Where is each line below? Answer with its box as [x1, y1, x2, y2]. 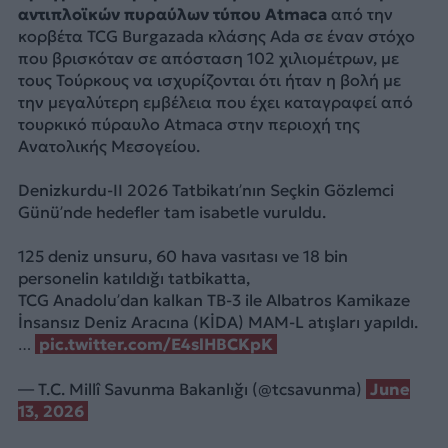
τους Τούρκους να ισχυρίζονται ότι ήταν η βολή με [17, 69, 401, 90]
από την [326, 3, 393, 24]
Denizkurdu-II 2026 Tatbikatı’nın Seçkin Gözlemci [17, 179, 394, 200]
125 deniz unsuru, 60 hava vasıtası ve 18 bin [17, 246, 348, 267]
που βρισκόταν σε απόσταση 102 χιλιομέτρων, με [17, 47, 399, 68]
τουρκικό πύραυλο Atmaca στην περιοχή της [17, 113, 360, 134]
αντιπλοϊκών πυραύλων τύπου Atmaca [17, 3, 327, 24]
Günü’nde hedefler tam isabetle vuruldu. [17, 201, 326, 222]
